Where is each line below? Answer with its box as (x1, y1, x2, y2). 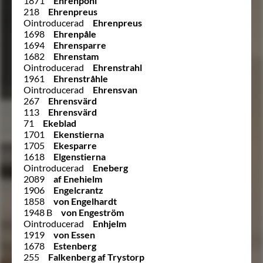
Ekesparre (53, 139, 97, 151)
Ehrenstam (53, 50, 99, 62)
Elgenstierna (53, 150, 106, 162)
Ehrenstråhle (53, 72, 108, 84)
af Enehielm (53, 173, 102, 184)
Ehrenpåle (53, 28, 96, 39)
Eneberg (93, 161, 128, 173)
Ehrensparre (53, 39, 106, 50)
